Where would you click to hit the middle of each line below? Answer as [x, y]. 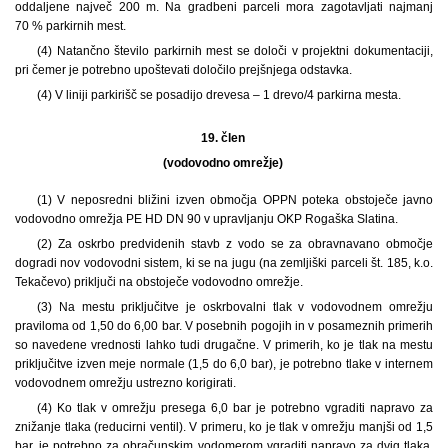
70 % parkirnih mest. [70, 25]
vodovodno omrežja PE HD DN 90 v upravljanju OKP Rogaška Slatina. [206, 218]
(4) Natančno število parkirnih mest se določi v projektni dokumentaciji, [234, 50]
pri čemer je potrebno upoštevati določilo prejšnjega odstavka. [183, 69]
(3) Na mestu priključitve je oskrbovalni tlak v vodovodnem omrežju [234, 306]
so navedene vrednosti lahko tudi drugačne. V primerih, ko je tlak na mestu [224, 344]
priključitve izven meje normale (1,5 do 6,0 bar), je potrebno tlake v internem [224, 363]
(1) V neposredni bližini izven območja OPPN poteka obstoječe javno [234, 199]
